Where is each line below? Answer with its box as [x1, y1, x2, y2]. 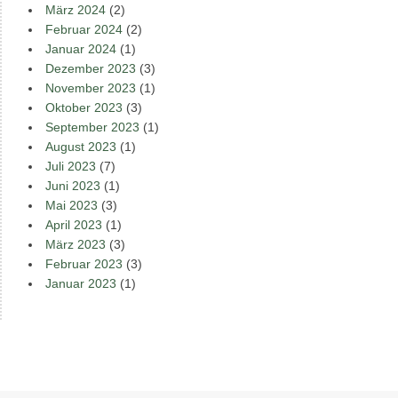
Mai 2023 [45, 198, 98, 212]
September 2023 [45, 120, 139, 134]
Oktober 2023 [45, 100, 123, 115]
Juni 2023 [45, 179, 100, 193]
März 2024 [45, 3, 106, 17]
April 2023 [45, 218, 102, 232]
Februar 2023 [45, 257, 123, 271]
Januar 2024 [45, 42, 116, 56]
